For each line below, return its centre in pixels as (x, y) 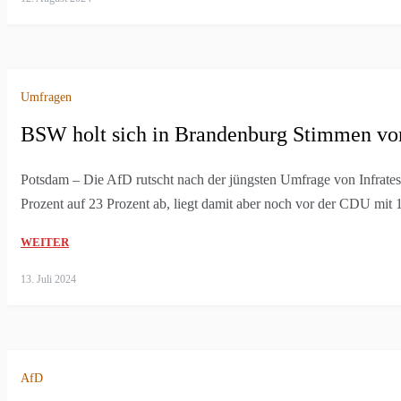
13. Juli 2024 (48, 280)
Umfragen (46, 98)
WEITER (45, 243)
